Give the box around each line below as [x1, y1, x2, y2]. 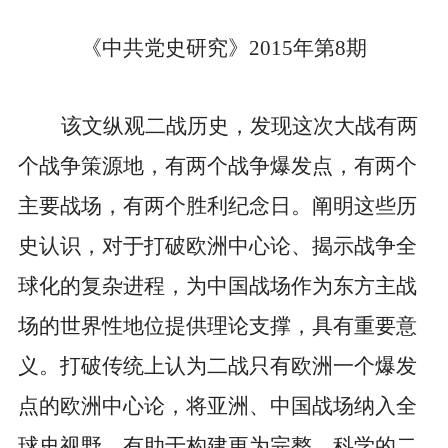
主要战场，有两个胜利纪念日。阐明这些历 [17, 194, 417, 219]
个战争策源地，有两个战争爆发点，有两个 [17, 154, 417, 179]
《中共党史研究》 [81, 36, 249, 61]
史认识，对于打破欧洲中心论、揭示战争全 [17, 234, 417, 259]
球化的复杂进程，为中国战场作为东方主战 [17, 274, 417, 299]
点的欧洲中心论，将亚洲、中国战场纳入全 [17, 394, 417, 419]
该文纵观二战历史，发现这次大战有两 [60, 114, 418, 139]
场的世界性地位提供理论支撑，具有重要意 [17, 314, 417, 339]
